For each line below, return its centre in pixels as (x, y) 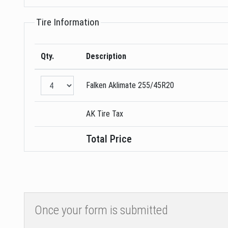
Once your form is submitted (101, 210)
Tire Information (68, 22)
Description (106, 56)
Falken (96, 85)
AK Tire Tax (105, 114)
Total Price (109, 139)
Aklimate (122, 85)
